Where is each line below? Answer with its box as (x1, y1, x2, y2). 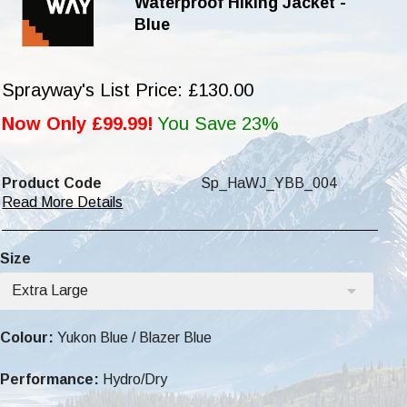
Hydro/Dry (99, 371, 168, 387)
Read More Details (2, 194, 124, 210)
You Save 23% (157, 113, 280, 134)
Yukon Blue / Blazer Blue (54, 329, 213, 345)
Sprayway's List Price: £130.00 (2, 79, 254, 100)
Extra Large (12, 282, 89, 298)
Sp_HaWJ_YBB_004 (200, 174, 337, 191)
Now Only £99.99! (2, 113, 154, 134)
